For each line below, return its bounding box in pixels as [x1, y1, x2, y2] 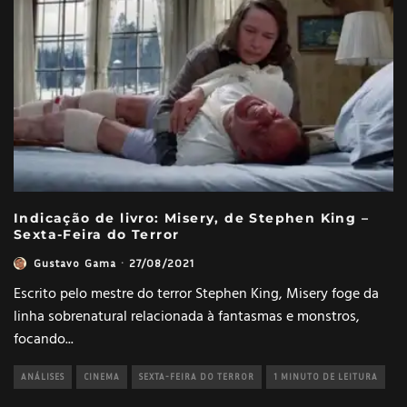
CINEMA [84, 372, 120, 382]
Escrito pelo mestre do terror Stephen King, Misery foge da [14, 283, 379, 307]
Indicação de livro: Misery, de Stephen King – [14, 210, 369, 227]
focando [14, 328, 65, 352]
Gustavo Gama [34, 256, 117, 271]
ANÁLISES [21, 372, 65, 382]
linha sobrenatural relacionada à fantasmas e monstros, [14, 305, 360, 330]
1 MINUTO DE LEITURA [273, 372, 378, 382]
